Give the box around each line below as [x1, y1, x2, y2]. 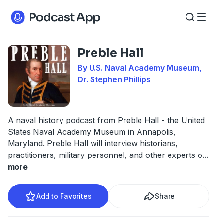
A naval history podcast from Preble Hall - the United [8, 115, 205, 125]
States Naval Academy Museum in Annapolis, [8, 127, 176, 137]
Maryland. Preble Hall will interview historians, [8, 139, 178, 148]
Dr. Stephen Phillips [77, 75, 151, 84]
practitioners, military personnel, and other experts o [8, 150, 202, 160]
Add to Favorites [36, 192, 92, 200]
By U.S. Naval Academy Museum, [77, 63, 201, 73]
